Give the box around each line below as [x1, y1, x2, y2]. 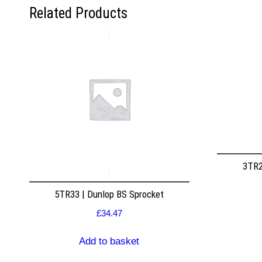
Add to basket [79, 236, 140, 247]
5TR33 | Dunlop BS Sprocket [54, 188, 164, 201]
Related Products [29, 4, 127, 22]
